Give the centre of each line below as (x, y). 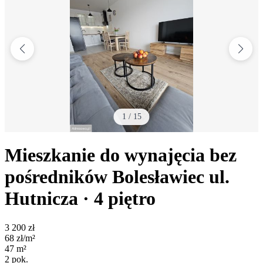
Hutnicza (41, 199)
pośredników (56, 177)
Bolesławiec (158, 177)
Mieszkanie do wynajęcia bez (121, 155)
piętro (132, 199)
